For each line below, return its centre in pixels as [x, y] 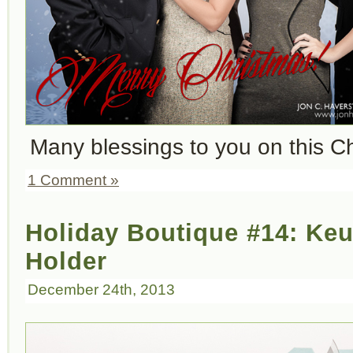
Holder [66, 261]
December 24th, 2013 [101, 290]
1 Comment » [73, 180]
